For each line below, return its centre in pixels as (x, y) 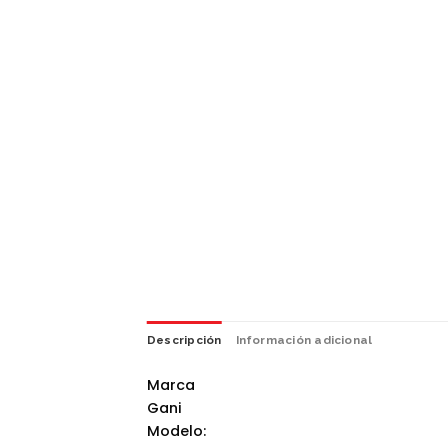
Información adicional (304, 340)
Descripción (184, 340)
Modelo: (176, 430)
